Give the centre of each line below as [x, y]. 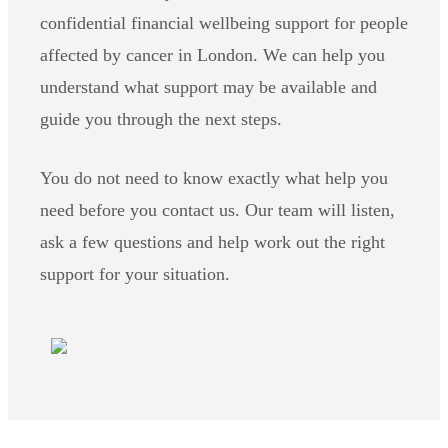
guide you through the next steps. [161, 119]
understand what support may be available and [208, 87]
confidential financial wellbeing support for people [224, 23]
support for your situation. [135, 274]
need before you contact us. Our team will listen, [217, 210]
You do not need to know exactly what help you [214, 178]
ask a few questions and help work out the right [212, 242]
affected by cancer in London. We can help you [212, 55]
